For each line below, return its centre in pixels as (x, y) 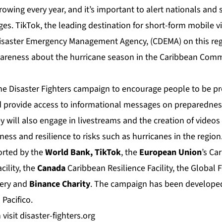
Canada (51, 168)
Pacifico (17, 200)
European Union (170, 153)
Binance (45, 184)
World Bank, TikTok (83, 153)
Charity (76, 184)
